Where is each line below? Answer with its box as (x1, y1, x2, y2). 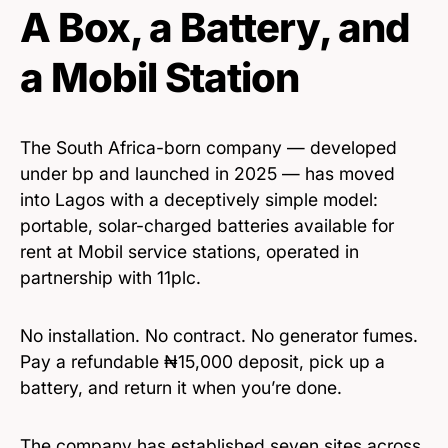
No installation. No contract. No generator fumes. (20, 324, 418, 346)
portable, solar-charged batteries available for (20, 214, 394, 236)
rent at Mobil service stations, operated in (20, 240, 359, 262)
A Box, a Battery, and (20, 2, 410, 52)
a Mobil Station (20, 52, 299, 102)
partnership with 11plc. (20, 266, 201, 288)
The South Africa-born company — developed (20, 136, 397, 158)
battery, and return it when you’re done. (20, 376, 342, 398)
